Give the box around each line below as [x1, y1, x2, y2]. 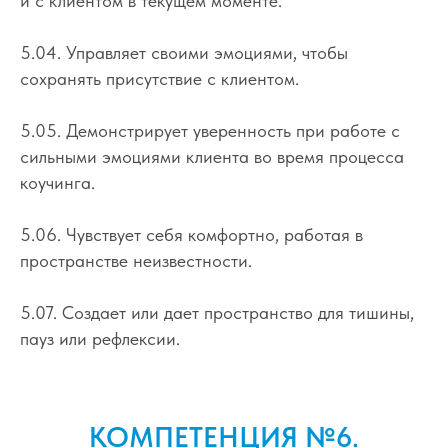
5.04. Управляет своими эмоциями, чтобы [20, 41, 348, 63]
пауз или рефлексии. [20, 327, 180, 349]
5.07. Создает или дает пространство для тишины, [20, 301, 414, 323]
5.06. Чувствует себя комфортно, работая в [20, 223, 363, 245]
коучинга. [20, 171, 95, 193]
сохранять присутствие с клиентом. [20, 67, 299, 89]
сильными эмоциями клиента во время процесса [20, 145, 404, 167]
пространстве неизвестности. [20, 249, 252, 271]
